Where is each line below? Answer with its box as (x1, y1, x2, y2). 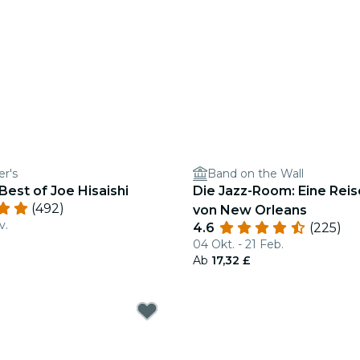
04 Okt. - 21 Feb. (193, 237, 284, 252)
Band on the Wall (207, 166, 304, 181)
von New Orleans (193, 202, 307, 218)
